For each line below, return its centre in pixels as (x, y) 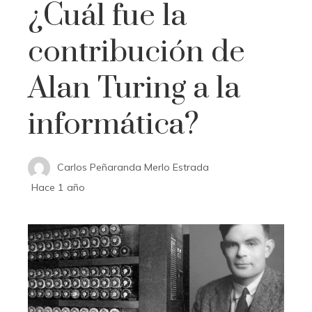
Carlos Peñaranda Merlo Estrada (133, 167)
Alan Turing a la (134, 88)
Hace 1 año (58, 187)
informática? (114, 124)
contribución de (136, 52)
